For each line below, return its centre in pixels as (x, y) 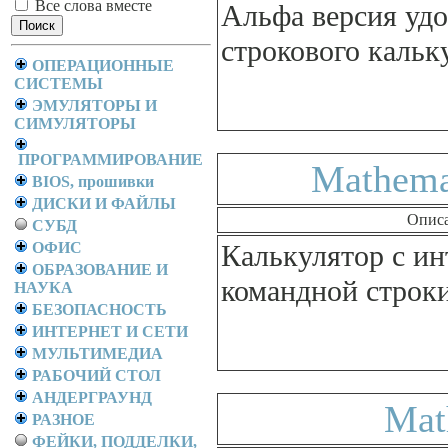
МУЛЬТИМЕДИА (97, 353)
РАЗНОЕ (63, 419)
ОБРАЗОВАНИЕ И (100, 269)
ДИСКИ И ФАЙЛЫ (104, 203)
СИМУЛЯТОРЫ (75, 123)
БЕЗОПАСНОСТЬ (99, 309)
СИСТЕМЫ (58, 83)
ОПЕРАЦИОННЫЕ (103, 65)
